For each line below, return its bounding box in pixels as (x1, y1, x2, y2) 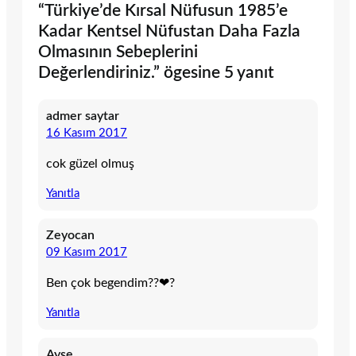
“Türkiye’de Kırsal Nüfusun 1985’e (38, 2, 288, 20)
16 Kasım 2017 (46, 127, 127, 140)
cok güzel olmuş (46, 157, 134, 171)
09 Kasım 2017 (46, 246, 127, 259)
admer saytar (46, 110, 119, 123)
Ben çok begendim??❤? (46, 277, 175, 290)
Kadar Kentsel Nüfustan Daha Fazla (38, 23, 300, 41)
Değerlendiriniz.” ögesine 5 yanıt (38, 64, 274, 82)
